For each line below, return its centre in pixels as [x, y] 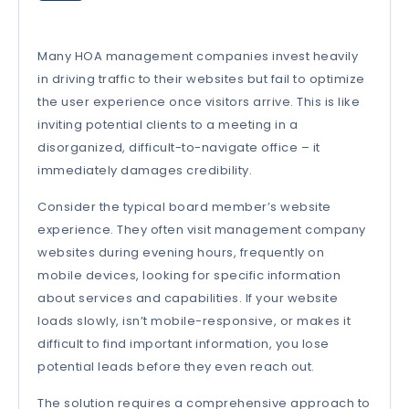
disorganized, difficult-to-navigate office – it [179, 147]
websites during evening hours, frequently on [181, 252]
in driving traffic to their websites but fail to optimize [201, 79]
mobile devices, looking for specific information [189, 275]
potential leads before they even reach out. [176, 366]
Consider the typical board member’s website [184, 206]
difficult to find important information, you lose [184, 343]
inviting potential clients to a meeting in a [168, 124]
